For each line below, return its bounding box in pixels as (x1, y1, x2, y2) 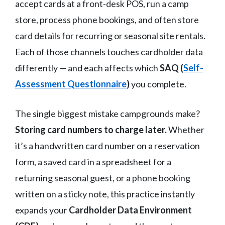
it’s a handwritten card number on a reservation (15, 140, 200, 151)
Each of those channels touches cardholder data (15, 46, 203, 57)
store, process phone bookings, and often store (15, 14, 199, 25)
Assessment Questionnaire (15, 78, 127, 89)
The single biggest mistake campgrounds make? (15, 107, 200, 119)
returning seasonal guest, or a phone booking (15, 172, 190, 183)
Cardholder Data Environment (69, 204, 192, 215)
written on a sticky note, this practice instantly (15, 188, 195, 199)
